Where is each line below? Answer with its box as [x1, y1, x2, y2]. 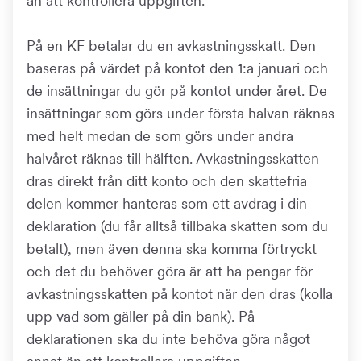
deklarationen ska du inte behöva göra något [27, 330, 310, 347]
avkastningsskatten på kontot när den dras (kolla [27, 285, 333, 302]
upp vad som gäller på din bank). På [27, 308, 255, 325]
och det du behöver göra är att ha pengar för [27, 263, 313, 280]
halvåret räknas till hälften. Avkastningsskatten [27, 150, 319, 167]
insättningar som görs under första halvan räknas [27, 105, 334, 122]
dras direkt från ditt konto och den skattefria [27, 172, 307, 189]
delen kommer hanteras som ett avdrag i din [27, 195, 307, 212]
